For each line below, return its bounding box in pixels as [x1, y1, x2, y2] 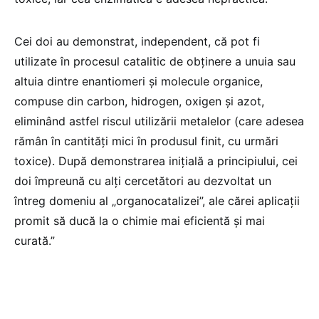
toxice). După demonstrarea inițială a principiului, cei [14, 153, 298, 168]
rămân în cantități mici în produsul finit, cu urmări [14, 133, 278, 148]
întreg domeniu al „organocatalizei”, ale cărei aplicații [14, 193, 300, 208]
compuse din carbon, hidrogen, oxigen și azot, [14, 93, 264, 108]
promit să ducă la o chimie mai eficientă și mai [14, 213, 265, 228]
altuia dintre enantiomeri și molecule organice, [14, 73, 263, 88]
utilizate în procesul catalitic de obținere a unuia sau [14, 53, 296, 68]
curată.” [14, 233, 55, 248]
